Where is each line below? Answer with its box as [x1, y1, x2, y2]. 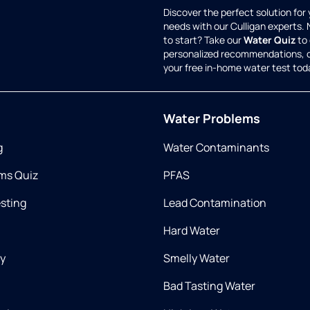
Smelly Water [163, 250, 230, 266]
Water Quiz [244, 33, 295, 46]
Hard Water [163, 223, 220, 238]
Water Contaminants [163, 140, 269, 155]
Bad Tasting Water [163, 278, 255, 293]
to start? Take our [163, 33, 244, 46]
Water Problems [163, 110, 260, 127]
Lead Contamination [163, 195, 266, 210]
